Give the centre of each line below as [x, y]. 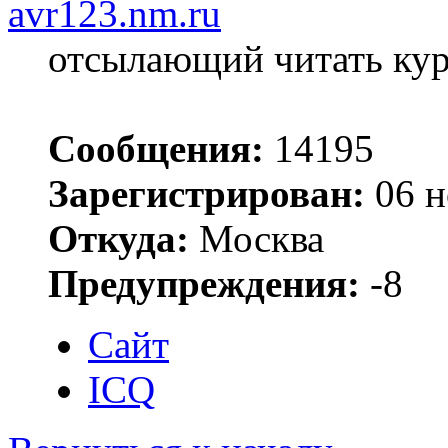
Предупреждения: [204, 283]
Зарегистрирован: [206, 193]
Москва [256, 238]
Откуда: [118, 238]
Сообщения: [156, 148]
